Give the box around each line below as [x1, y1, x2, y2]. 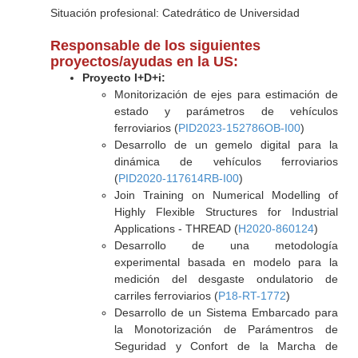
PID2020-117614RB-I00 [117, 172, 239, 185]
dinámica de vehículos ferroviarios [113, 155, 338, 168]
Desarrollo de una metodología [113, 239, 338, 252]
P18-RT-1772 [217, 289, 286, 302]
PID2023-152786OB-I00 [177, 121, 300, 134]
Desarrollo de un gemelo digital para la [113, 138, 338, 151]
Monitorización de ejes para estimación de [113, 88, 338, 101]
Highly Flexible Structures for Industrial [113, 205, 338, 218]
